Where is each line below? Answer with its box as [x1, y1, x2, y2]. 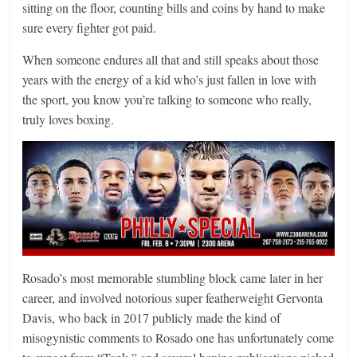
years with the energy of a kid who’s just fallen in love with [22, 70, 317, 88]
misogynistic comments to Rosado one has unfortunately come [22, 329, 335, 347]
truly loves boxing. [22, 110, 115, 127]
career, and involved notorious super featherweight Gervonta [22, 289, 324, 307]
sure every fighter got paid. [22, 18, 157, 36]
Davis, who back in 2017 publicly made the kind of [22, 309, 281, 327]
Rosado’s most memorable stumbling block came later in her [22, 269, 324, 287]
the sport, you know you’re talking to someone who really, [22, 90, 312, 108]
